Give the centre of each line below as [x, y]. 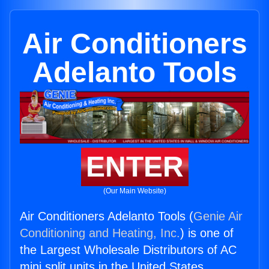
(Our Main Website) [134, 191]
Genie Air [218, 216]
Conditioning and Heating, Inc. [100, 233]
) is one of [207, 233]
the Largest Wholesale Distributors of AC [128, 250]
